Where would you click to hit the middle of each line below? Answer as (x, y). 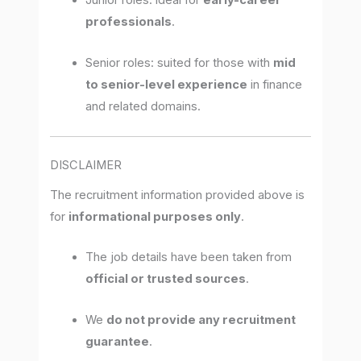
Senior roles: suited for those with (180, 62)
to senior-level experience (167, 84)
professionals (129, 22)
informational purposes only (155, 217)
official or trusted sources (166, 279)
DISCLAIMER (86, 165)
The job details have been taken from (189, 257)
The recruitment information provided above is (178, 195)
